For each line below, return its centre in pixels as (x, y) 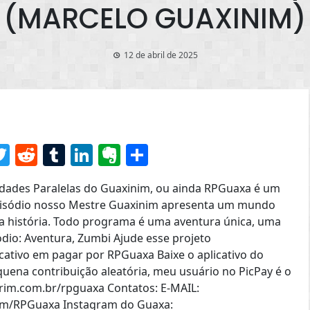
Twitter (46, 155)
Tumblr (102, 155)
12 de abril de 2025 (161, 55)
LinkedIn (138, 155)
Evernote (167, 155)
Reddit (72, 155)
